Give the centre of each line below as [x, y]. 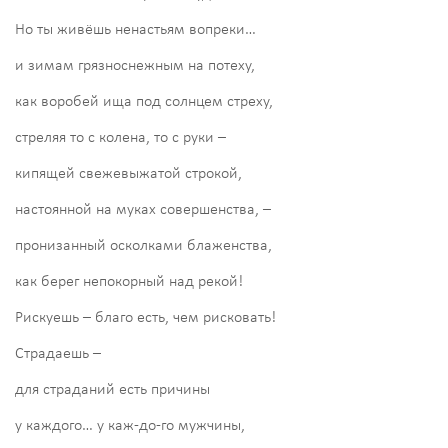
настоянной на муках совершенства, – [143, 209]
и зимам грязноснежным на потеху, [135, 65]
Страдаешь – [58, 353]
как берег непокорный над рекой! [129, 281]
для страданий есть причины [112, 389]
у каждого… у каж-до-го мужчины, [130, 425]
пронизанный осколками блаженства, [143, 245]
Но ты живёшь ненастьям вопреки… [135, 29]
